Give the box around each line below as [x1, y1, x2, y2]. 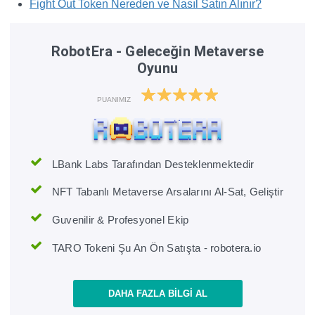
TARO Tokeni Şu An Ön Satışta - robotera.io [51, 241, 262, 254]
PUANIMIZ [97, 96, 131, 103]
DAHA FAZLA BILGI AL [108, 288, 207, 299]
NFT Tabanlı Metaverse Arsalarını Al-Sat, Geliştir [51, 186, 284, 198]
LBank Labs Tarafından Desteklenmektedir [51, 157, 255, 170]
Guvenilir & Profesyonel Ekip [51, 214, 189, 226]
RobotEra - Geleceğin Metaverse [51, 43, 264, 60]
